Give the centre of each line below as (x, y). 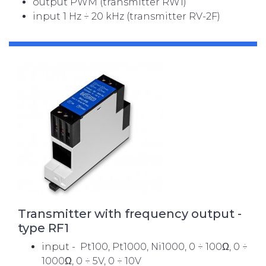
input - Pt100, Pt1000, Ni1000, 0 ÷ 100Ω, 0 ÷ (145, 247)
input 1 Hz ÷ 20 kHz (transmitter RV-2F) (126, 16)
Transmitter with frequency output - (130, 214)
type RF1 (43, 228)
